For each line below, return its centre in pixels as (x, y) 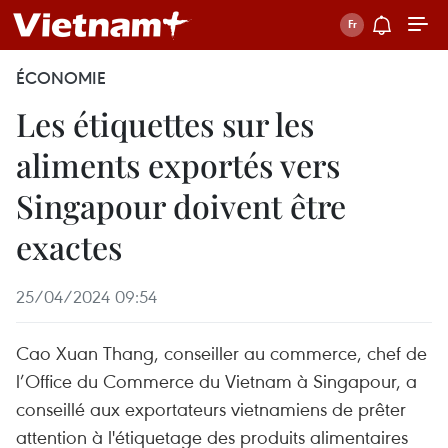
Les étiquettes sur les (165, 123)
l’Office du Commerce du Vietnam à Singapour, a (216, 380)
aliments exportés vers (178, 164)
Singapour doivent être (181, 205)
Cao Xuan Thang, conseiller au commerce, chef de (221, 352)
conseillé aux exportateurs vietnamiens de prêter (211, 408)
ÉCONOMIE (61, 78)
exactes (69, 246)
